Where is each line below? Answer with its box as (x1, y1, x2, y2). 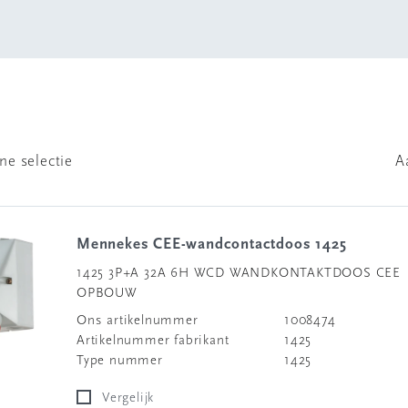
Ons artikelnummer (76, 314, 199, 328)
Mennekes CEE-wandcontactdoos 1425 (90, 237, 347, 252)
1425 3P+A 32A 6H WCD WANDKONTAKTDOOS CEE (76, 267, 401, 280)
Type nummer (76, 354, 163, 368)
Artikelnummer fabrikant (76, 334, 229, 348)
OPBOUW (76, 287, 138, 301)
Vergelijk (109, 392, 155, 405)
